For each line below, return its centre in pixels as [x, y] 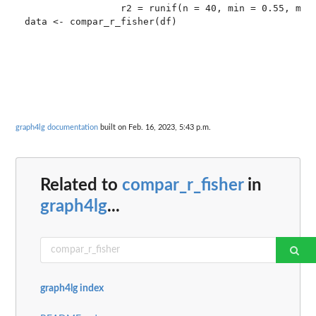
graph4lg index [72, 288]
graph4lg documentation [57, 128]
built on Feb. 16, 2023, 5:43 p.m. [154, 128]
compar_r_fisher [183, 185]
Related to [81, 185]
